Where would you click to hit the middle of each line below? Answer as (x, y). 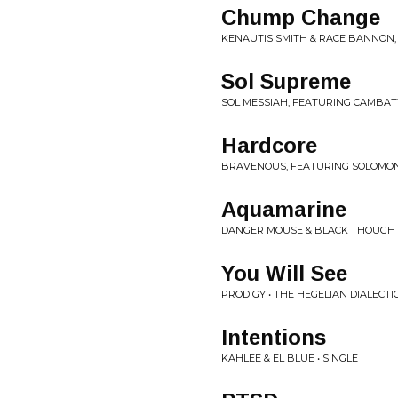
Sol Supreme (286, 81)
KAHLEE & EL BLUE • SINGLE (290, 358)
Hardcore (269, 145)
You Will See (284, 273)
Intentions (274, 337)
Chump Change (301, 17)
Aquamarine (284, 209)
